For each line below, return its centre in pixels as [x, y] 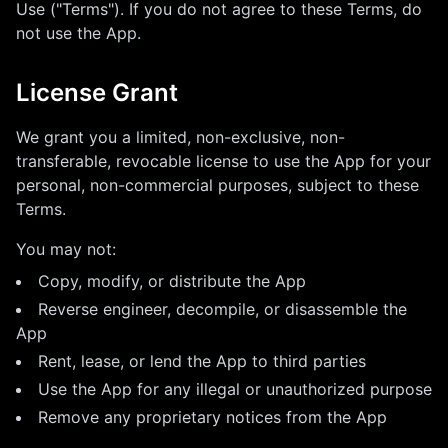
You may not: [66, 249]
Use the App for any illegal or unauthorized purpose [235, 389]
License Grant [97, 92]
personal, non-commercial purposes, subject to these [217, 185]
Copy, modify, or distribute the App [172, 281]
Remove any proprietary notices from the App [212, 417]
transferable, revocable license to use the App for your [223, 161]
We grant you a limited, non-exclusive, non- [180, 137]
